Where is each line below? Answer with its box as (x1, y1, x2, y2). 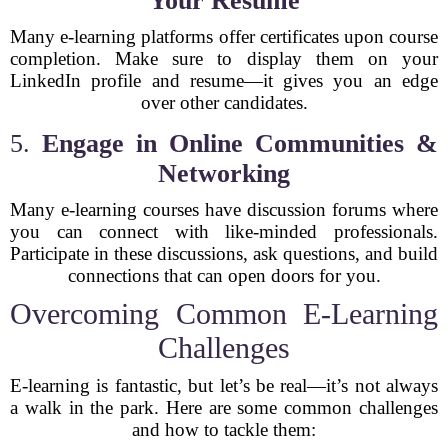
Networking (158, 159, 290, 188)
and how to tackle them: (132, 419, 316, 440)
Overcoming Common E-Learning (10, 297, 438, 330)
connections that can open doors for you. (67, 265, 381, 286)
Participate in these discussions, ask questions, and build (10, 243, 438, 264)
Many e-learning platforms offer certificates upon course (10, 26, 438, 47)
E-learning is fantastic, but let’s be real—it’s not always (10, 375, 438, 396)
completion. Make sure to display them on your (10, 48, 438, 69)
